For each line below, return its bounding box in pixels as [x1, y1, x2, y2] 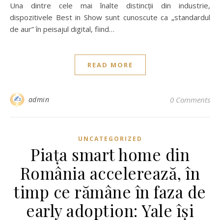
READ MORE [87, 60, 133, 69]
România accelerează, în [20, 162, 200, 184]
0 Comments [170, 95, 210, 105]
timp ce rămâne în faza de [14, 181, 206, 202]
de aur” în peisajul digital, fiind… [10, 24, 114, 34]
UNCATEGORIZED [78, 135, 142, 143]
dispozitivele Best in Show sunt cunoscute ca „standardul [10, 12, 210, 22]
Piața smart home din [30, 143, 190, 165]
